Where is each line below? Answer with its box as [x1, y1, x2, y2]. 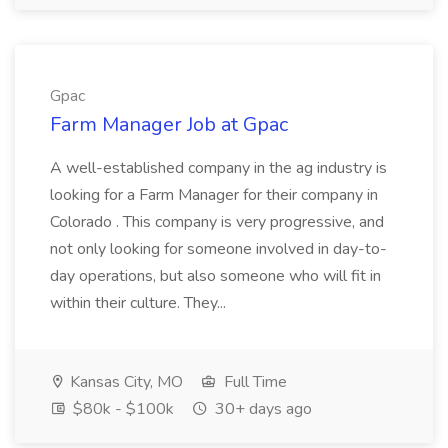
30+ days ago [211, 398, 312, 420]
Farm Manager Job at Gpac [50, 111, 288, 138]
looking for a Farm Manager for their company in [50, 184, 378, 206]
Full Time [220, 371, 287, 393]
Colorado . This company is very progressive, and [50, 211, 384, 233]
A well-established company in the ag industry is [50, 157, 387, 179]
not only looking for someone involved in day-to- [50, 238, 387, 260]
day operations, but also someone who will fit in [50, 265, 381, 287]
